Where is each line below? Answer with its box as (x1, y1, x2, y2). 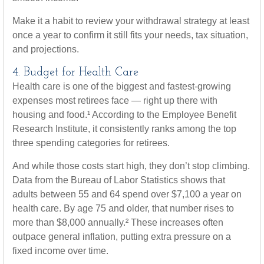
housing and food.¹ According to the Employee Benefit (12, 110, 236, 120)
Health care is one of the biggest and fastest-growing (12, 81, 231, 91)
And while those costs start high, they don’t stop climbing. (12, 161, 250, 171)
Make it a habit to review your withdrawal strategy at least (12, 16, 249, 26)
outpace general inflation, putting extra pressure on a (12, 232, 231, 242)
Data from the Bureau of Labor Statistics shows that (12, 175, 225, 185)
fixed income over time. (12, 246, 108, 256)
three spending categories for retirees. (12, 138, 170, 148)
